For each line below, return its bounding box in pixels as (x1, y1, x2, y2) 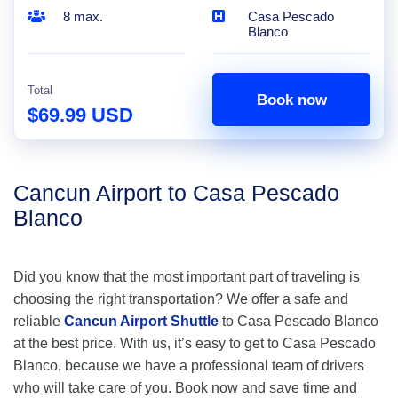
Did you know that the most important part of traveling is (13, 269, 360, 284)
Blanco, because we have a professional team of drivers (13, 358, 364, 373)
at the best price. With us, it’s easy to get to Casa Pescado (13, 336, 376, 351)
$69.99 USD (28, 104, 133, 126)
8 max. (63, 9, 103, 24)
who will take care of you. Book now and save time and (13, 380, 357, 395)
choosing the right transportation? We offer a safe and (13, 291, 348, 306)
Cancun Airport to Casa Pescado (13, 180, 339, 205)
